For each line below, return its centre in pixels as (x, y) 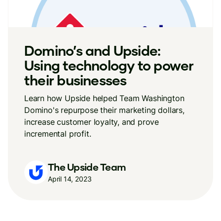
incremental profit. (58, 134)
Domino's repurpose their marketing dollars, (104, 110)
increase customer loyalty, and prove (92, 122)
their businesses (75, 80)
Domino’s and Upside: (92, 50)
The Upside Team (87, 166)
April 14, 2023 (70, 179)
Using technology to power (109, 65)
